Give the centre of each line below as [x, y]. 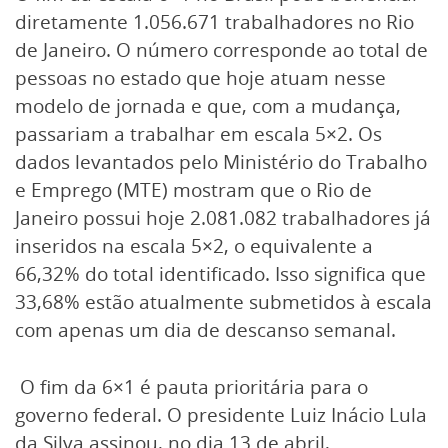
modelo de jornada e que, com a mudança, [208, 106]
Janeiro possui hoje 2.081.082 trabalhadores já [223, 218]
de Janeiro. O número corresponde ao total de [221, 50]
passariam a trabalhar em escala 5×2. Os [198, 134]
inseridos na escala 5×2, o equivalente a [194, 246]
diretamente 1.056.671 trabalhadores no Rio [214, 22]
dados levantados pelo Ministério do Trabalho [221, 162]
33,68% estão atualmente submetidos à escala [223, 302]
